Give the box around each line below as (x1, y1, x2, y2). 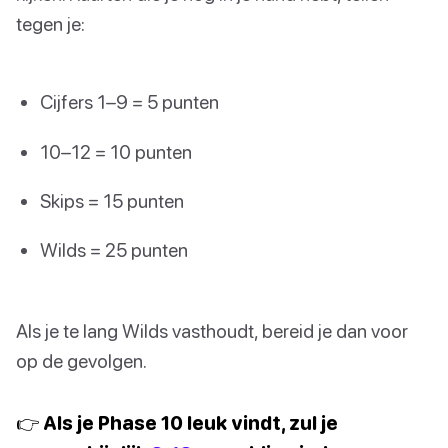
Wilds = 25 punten (40, 237, 188, 261)
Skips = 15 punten (40, 188, 184, 212)
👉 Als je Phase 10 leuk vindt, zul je (16, 411, 338, 435)
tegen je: (16, 12, 85, 36)
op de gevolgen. (16, 349, 147, 373)
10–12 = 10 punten (40, 139, 192, 163)
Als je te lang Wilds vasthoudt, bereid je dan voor (16, 319, 408, 343)
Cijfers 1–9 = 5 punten (40, 90, 219, 114)
